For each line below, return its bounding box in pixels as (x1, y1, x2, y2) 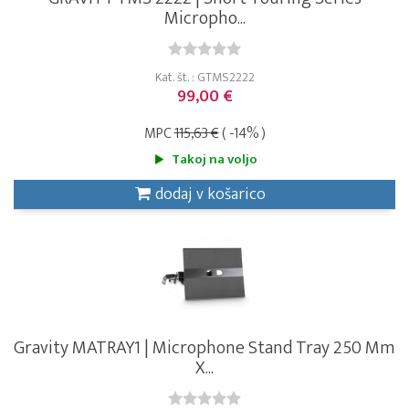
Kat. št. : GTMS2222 (154, 66, 255, 88)
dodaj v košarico (154, 180, 266, 208)
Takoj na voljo (171, 147, 257, 171)
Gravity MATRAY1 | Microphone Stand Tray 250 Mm (14, 331, 395, 363)
